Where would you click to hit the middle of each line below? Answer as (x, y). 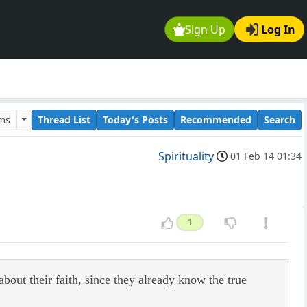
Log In (278, 30)
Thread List (64, 119)
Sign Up (206, 30)
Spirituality (186, 157)
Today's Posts (135, 119)
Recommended (216, 119)
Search (280, 119)
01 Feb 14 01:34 (266, 156)
